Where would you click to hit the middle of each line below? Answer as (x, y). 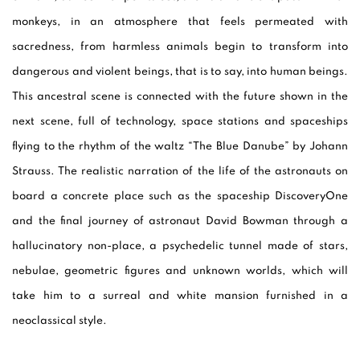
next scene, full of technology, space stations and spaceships (180, 122)
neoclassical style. (59, 321)
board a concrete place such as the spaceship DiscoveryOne (180, 196)
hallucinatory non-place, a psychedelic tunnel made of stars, (180, 246)
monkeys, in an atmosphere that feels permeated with (180, 22)
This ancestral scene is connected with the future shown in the (180, 97)
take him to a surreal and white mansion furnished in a (180, 296)
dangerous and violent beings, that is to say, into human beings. (180, 72)
